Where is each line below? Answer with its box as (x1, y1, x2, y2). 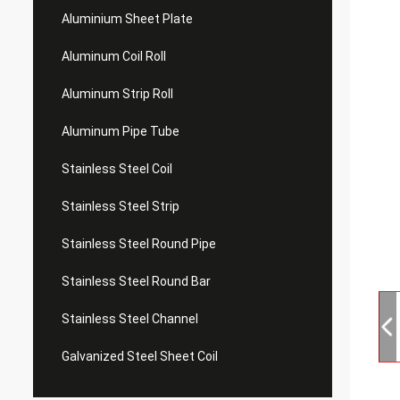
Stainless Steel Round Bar (62, 274, 211, 288)
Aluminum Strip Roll (62, 87, 173, 101)
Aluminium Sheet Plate (62, 12, 193, 26)
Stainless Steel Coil (62, 162, 172, 176)
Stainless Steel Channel (62, 312, 198, 326)
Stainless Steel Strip (62, 199, 179, 213)
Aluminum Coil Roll (62, 49, 166, 63)
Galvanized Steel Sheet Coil (62, 349, 218, 363)
